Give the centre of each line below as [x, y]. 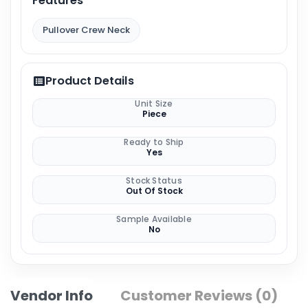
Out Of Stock [154, 191]
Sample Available [154, 219]
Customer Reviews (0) [199, 296]
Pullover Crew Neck [86, 30]
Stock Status [154, 180]
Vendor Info [52, 296]
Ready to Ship [154, 142]
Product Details [90, 81]
